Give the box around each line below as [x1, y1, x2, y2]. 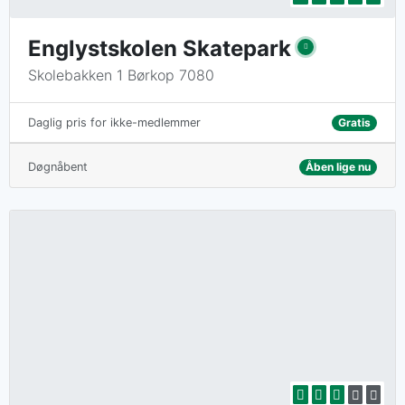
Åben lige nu [305, 160, 371, 174]
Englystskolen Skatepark [28, 35, 291, 62]
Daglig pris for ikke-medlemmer [28, 116, 201, 130]
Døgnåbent [28, 160, 88, 174]
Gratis [337, 115, 371, 129]
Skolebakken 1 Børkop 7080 [28, 66, 214, 85]
